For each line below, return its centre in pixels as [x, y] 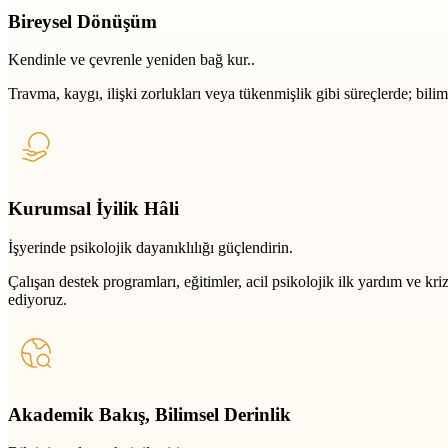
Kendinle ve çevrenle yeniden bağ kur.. [131, 60]
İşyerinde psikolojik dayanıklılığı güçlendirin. [150, 247]
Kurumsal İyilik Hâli [93, 209]
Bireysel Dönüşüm [82, 21]
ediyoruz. [37, 299]
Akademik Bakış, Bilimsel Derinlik [149, 414]
